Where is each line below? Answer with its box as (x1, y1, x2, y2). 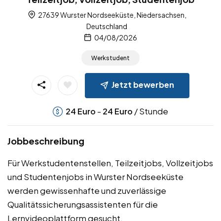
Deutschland (86, 22, 127, 31)
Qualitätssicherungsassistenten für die (7, 199, 158, 210)
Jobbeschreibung (7, 135, 84, 147)
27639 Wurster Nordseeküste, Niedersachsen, (37, 10, 186, 20)
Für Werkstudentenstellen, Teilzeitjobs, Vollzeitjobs (7, 157, 213, 169)
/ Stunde (133, 106, 168, 117)
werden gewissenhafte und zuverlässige (7, 185, 166, 196)
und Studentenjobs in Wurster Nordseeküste (7, 171, 184, 183)
